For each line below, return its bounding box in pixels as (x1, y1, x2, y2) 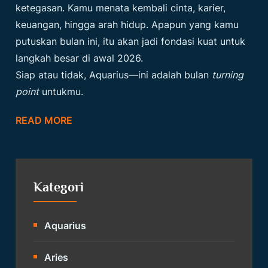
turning (212, 68, 244, 81)
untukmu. (39, 85, 84, 98)
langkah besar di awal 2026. (16, 51, 144, 64)
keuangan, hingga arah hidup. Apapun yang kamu (16, 18, 239, 31)
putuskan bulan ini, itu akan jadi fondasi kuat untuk (16, 35, 246, 47)
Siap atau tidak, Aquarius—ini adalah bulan (16, 68, 212, 81)
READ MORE (16, 114, 73, 126)
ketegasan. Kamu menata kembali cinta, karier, (16, 1, 226, 14)
